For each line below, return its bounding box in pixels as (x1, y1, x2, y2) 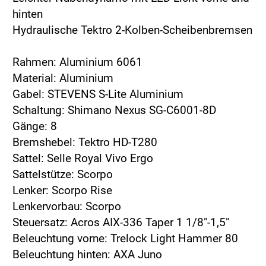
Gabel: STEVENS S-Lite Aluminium (12, 87, 183, 102)
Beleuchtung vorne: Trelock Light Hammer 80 (12, 232, 238, 246)
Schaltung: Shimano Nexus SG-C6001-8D (12, 103, 216, 118)
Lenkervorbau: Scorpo (12, 199, 121, 214)
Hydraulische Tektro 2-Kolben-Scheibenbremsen (12, 23, 252, 37)
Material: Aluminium (12, 71, 113, 85)
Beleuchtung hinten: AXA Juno (12, 248, 162, 262)
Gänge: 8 (12, 119, 57, 134)
